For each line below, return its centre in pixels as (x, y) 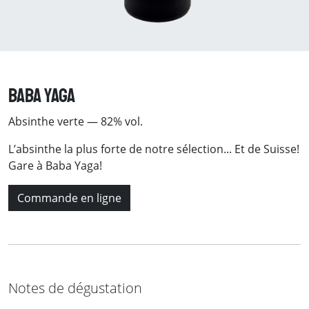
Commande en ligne (69, 198)
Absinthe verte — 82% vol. (76, 121)
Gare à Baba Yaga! (55, 166)
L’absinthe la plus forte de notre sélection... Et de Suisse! (154, 149)
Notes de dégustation (75, 288)
